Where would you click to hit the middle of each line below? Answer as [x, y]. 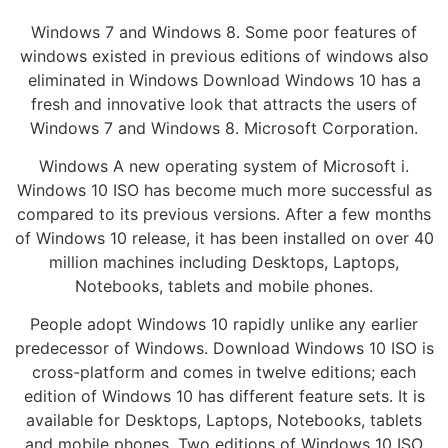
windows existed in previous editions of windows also [224, 55]
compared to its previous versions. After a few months [224, 213]
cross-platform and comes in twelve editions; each [224, 372]
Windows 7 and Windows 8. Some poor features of [224, 31]
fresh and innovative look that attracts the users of [224, 103]
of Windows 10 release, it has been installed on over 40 [224, 237]
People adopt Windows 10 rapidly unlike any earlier [224, 324]
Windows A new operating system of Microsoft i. [224, 165]
